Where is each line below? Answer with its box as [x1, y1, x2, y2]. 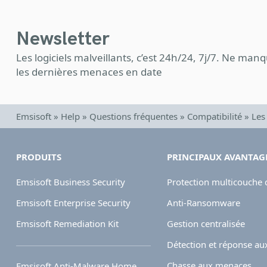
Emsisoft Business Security [16, 175, 125, 188]
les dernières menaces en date [16, 64, 162, 79]
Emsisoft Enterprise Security [16, 196, 131, 209]
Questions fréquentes [89, 110, 178, 122]
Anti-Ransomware [167, 196, 241, 209]
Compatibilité [187, 110, 242, 122]
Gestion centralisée [167, 217, 246, 229]
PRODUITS [16, 150, 61, 163]
